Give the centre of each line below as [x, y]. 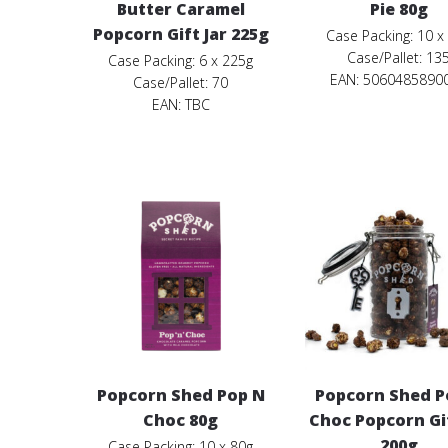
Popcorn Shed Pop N [180, 394]
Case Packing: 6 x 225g [181, 61]
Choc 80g [181, 419]
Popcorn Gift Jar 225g [180, 34]
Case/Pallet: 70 [181, 83]
